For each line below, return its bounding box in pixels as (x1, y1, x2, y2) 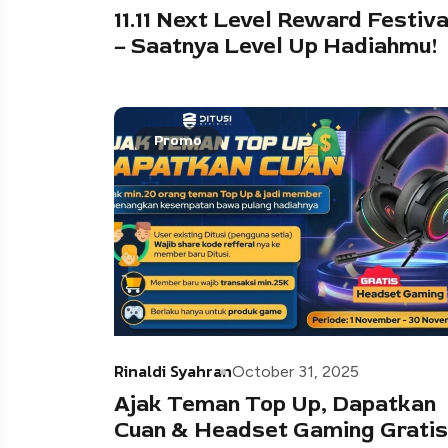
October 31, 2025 (232, 361, 359, 381)
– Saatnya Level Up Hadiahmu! (114, 31, 438, 60)
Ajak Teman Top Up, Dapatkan (114, 389, 436, 418)
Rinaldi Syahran (114, 358, 232, 383)
